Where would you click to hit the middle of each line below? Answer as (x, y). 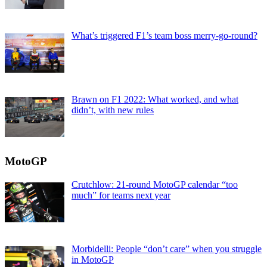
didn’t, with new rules (113, 110)
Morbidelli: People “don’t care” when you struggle (167, 249)
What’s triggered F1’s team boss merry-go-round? (164, 35)
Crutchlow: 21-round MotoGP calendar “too (155, 185)
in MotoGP (93, 259)
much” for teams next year (121, 195)
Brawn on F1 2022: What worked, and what (155, 100)
